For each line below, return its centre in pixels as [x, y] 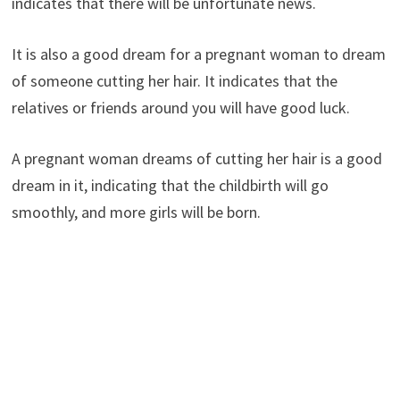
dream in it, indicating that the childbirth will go [170, 185]
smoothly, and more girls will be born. [136, 212]
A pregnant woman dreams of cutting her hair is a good [196, 158]
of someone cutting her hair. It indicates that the [174, 80]
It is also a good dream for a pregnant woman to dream [198, 54]
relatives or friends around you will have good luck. [180, 107]
